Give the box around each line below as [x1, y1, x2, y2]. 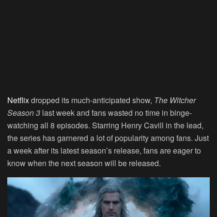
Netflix [7, 94, 29, 106]
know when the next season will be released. [7, 157, 161, 169]
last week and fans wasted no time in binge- [40, 107, 192, 119]
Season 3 [7, 107, 40, 119]
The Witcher [154, 94, 196, 106]
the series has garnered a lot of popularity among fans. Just [7, 132, 209, 144]
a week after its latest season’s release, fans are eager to [7, 145, 201, 156]
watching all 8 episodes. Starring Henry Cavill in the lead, [7, 120, 203, 131]
